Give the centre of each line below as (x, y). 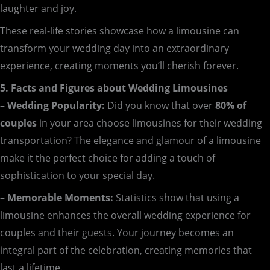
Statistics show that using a (176, 198)
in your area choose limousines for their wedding (151, 123)
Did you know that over (160, 106)
